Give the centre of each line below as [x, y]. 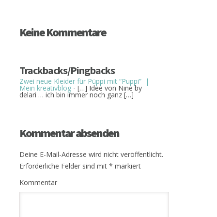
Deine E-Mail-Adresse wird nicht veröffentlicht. [91, 155]
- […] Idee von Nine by [107, 88]
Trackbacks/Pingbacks [67, 70]
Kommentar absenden [69, 133]
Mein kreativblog [45, 88]
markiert [127, 166]
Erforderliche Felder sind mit [64, 166]
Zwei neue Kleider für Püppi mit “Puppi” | [84, 81]
